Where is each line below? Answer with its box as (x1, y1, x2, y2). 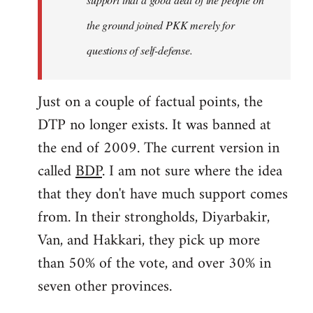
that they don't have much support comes (38, 181, 288, 208)
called (38, 158, 75, 185)
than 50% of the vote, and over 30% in (38, 250, 271, 277)
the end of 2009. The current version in (38, 135, 279, 162)
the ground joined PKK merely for (87, 17, 235, 32)
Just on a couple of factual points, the (38, 89, 263, 116)
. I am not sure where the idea (102, 158, 282, 185)
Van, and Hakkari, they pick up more (38, 227, 260, 254)
